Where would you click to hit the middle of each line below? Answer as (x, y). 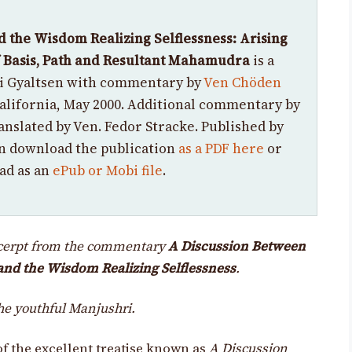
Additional (161, 104)
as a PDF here (221, 148)
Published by (242, 126)
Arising (264, 38)
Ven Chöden (242, 82)
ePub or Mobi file (108, 170)
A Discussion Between (237, 247)
